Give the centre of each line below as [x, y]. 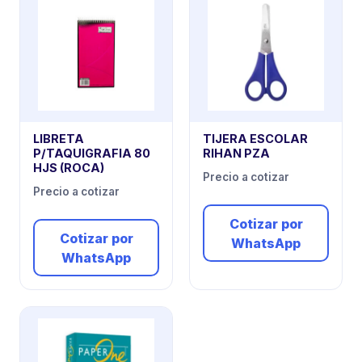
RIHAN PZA [236, 153]
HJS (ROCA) [69, 167]
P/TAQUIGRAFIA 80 [92, 153]
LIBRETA [59, 138]
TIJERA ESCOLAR [255, 138]
